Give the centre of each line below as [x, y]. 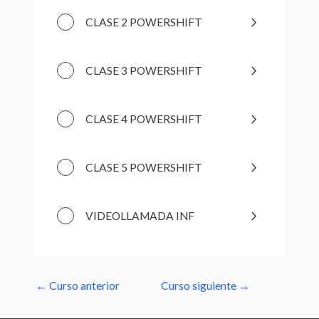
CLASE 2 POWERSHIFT [143, 22]
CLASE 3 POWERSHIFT [143, 70]
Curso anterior [84, 286]
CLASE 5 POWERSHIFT [143, 167]
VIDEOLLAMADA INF [140, 215]
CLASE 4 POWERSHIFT [143, 119]
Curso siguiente [200, 286]
